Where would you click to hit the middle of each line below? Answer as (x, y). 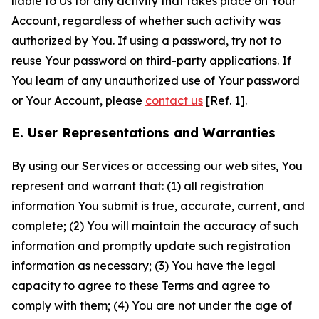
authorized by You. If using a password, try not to (146, 41)
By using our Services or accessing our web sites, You (157, 166)
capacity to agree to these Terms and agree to (141, 286)
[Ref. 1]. (225, 100)
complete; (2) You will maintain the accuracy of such (155, 226)
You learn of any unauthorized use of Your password (156, 80)
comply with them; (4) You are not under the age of (152, 305)
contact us (174, 100)
